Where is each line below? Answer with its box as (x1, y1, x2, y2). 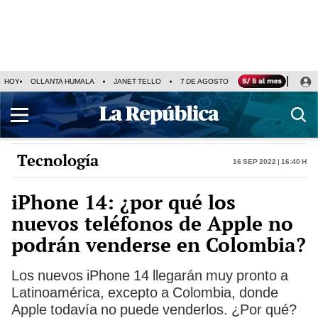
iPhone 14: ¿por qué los (11, 189, 236, 215)
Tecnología (17, 150, 99, 170)
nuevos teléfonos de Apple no (11, 210, 293, 236)
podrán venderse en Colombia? (11, 231, 306, 258)
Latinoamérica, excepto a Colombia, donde (11, 284, 278, 301)
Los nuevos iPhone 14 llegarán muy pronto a (11, 267, 288, 284)
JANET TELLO (114, 77, 161, 85)
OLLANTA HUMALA (31, 77, 94, 85)
